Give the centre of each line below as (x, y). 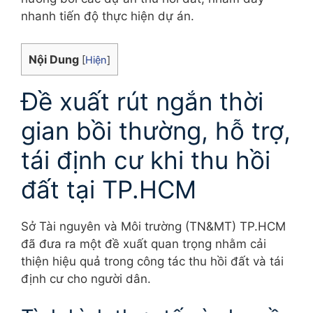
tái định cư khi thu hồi (146, 160)
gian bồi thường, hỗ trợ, (156, 130)
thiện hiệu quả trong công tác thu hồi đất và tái (152, 261)
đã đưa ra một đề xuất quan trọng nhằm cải (144, 243)
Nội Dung (54, 59)
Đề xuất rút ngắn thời (142, 101)
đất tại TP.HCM (109, 189)
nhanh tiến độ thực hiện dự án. (108, 16)
